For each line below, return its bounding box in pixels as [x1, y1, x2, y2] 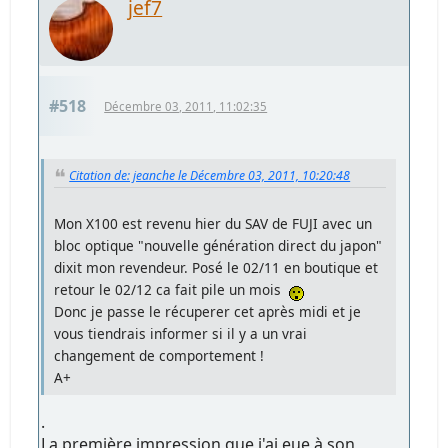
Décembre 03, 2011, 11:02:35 [104, 98, 268, 114]
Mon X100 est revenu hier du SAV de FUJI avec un [54, 214, 373, 234]
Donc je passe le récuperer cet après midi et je [54, 302, 362, 322]
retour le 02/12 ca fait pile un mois [54, 280, 290, 300]
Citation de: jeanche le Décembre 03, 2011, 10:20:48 [69, 166, 351, 184]
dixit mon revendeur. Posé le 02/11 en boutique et [54, 258, 379, 278]
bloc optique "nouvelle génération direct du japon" [54, 236, 383, 256]
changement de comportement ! [54, 346, 265, 366]
